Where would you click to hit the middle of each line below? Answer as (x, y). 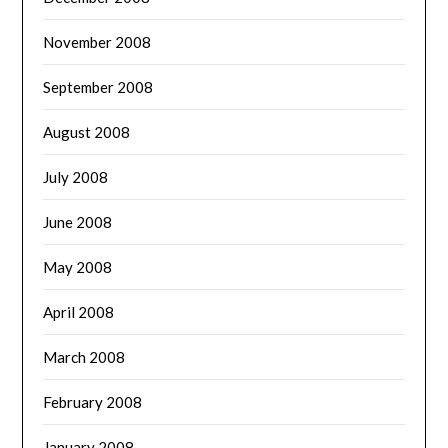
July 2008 (76, 176)
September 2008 (98, 86)
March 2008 (84, 356)
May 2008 (78, 266)
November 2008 (97, 41)
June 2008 (78, 221)
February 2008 (93, 401)
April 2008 (79, 311)
